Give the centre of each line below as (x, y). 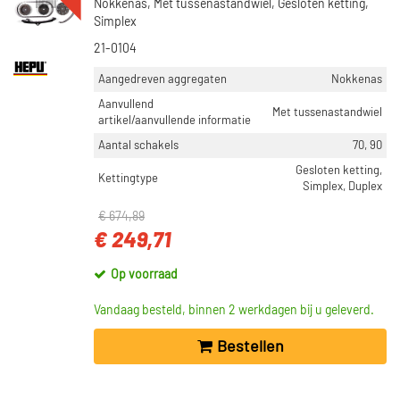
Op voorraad (144, 275)
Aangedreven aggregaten (162, 79)
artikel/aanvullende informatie (175, 121)
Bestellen (250, 347)
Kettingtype (128, 179)
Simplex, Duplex (342, 187)
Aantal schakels (138, 146)
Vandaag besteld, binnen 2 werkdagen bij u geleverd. (234, 311)
